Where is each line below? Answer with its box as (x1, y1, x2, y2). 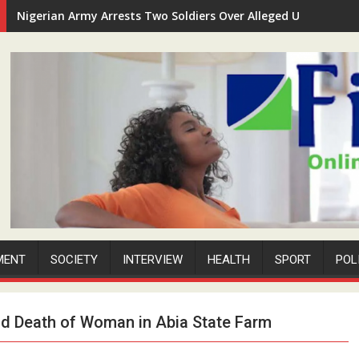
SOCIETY (50, 252, 98, 267)
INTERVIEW (123, 252, 183, 267)
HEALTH (208, 252, 250, 267)
